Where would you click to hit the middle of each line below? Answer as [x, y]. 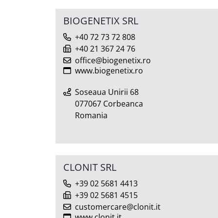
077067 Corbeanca [109, 103]
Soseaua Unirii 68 [107, 92]
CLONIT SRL [90, 167]
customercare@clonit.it [118, 207]
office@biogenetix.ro [113, 60]
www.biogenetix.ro [109, 70]
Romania [91, 115]
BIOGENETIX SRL [101, 20]
